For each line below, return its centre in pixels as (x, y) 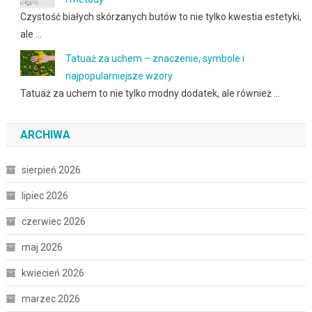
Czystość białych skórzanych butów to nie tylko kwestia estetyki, (161, 16)
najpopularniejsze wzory (119, 76)
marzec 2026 (50, 298)
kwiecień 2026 (53, 273)
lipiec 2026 (45, 195)
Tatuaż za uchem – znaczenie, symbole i (155, 58)
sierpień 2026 (51, 170)
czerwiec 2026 (53, 221)
